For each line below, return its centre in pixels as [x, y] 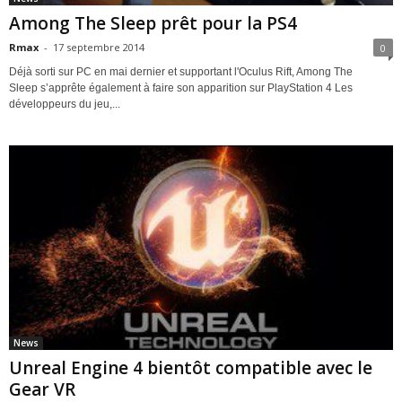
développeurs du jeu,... [65, 104]
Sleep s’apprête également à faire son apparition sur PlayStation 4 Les [181, 87]
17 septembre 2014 [99, 47]
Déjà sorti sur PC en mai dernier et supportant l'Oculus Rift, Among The [181, 71]
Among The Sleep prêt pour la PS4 [153, 23]
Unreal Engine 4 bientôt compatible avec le [191, 367]
